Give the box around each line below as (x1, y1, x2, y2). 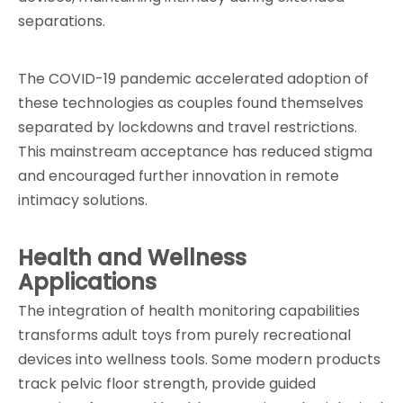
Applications (18, 267, 157, 297)
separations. (18, 11, 105, 31)
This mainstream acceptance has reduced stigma (18, 141, 372, 162)
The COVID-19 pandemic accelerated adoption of (18, 68, 369, 89)
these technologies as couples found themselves (18, 93, 363, 113)
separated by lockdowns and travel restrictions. (18, 117, 357, 138)
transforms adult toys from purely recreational (18, 325, 351, 345)
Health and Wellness (18, 243, 246, 273)
